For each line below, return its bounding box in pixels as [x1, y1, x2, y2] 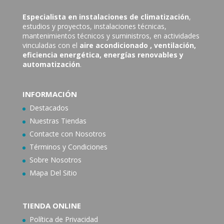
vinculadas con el [22, 40, 79, 50]
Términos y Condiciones [29, 141, 107, 151]
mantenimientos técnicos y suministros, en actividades [22, 31, 199, 41]
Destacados [29, 102, 68, 112]
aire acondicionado [79, 40, 148, 50]
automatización [22, 59, 80, 69]
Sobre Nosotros [29, 154, 81, 164]
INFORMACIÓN [22, 88, 77, 99]
